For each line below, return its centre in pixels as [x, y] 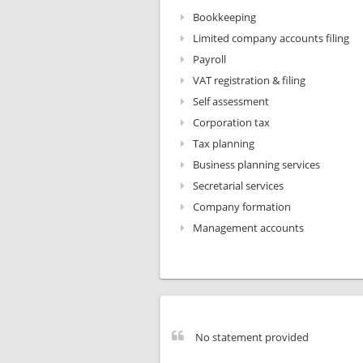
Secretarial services [238, 186]
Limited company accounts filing [271, 38]
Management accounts [248, 228]
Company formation [242, 207]
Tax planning [224, 143]
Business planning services [256, 164]
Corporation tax [231, 122]
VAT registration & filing [249, 80]
